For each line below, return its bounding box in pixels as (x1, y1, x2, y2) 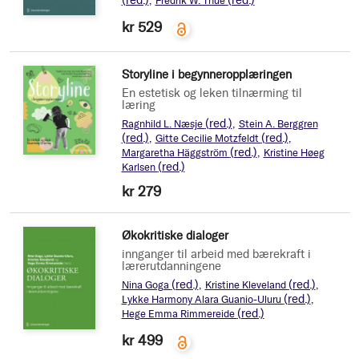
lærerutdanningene (121, 258, 221, 273)
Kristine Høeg (263, 146, 325, 159)
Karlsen (121, 160, 158, 173)
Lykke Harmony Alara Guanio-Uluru (121, 292, 284, 305)
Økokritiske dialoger (121, 228, 228, 243)
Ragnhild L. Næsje (121, 117, 205, 130)
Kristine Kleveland (204, 278, 288, 291)
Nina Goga (121, 278, 171, 291)
